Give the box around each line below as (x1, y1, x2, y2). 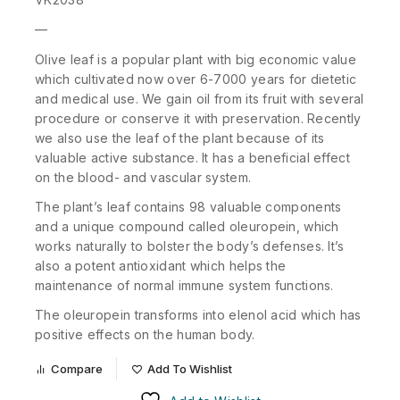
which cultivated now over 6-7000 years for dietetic (35, 71, 357, 87)
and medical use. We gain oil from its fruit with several (35, 90, 364, 106)
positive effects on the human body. (35, 327, 255, 342)
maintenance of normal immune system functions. (35, 277, 334, 293)
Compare (51, 362, 103, 376)
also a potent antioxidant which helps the (35, 257, 287, 273)
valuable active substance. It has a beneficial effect (35, 149, 350, 165)
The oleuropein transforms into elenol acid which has (35, 307, 362, 322)
